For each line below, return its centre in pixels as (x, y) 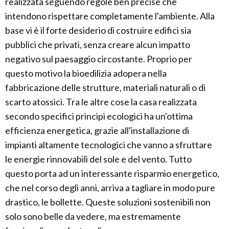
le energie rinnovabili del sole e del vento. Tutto (98, 159)
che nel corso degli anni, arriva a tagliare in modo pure (110, 188)
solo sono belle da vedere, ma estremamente (93, 216)
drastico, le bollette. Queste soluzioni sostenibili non (108, 202)
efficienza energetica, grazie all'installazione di (97, 130)
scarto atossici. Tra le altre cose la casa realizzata (101, 102)
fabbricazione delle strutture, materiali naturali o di (105, 87)
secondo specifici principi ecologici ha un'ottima (99, 116)
